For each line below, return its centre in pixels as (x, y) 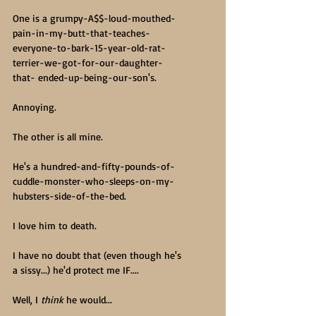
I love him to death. (55, 225)
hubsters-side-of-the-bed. (69, 196)
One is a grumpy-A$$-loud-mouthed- (94, 18)
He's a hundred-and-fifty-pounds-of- (94, 166)
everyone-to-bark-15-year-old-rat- (89, 48)
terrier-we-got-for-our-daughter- (88, 62)
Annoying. (35, 107)
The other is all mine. (58, 136)
